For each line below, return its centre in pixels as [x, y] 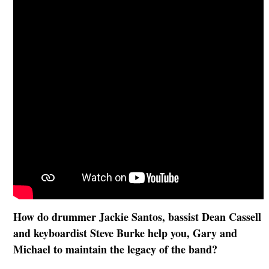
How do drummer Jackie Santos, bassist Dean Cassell [137, 216]
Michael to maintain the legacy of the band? [115, 249]
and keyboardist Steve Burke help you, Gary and [125, 233]
